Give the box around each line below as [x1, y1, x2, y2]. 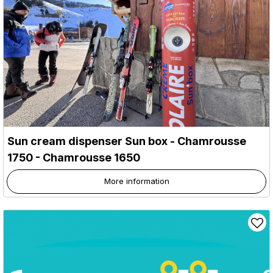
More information [104, 175, 169, 186]
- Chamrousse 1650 [35, 151, 140, 164]
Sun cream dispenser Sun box [7, 134, 168, 147]
